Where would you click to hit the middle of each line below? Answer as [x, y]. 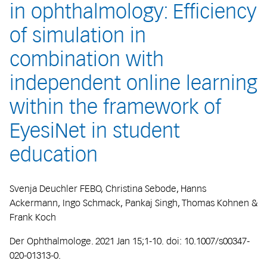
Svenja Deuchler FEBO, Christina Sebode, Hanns [108, 188]
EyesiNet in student [95, 131]
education [54, 155]
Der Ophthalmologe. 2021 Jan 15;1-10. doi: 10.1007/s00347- [130, 241]
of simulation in [78, 35]
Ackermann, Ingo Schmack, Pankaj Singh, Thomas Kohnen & [133, 203]
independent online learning [133, 83]
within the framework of [115, 107]
